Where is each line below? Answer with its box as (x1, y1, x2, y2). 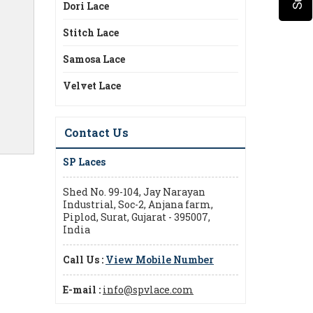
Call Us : (63, 253, 103, 266)
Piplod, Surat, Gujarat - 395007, (63, 210, 210, 224)
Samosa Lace (63, 52, 125, 66)
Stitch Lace (63, 26, 119, 39)
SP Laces (63, 155, 105, 168)
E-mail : (63, 283, 101, 296)
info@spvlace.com (103, 283, 194, 296)
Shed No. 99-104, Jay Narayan (63, 185, 205, 198)
